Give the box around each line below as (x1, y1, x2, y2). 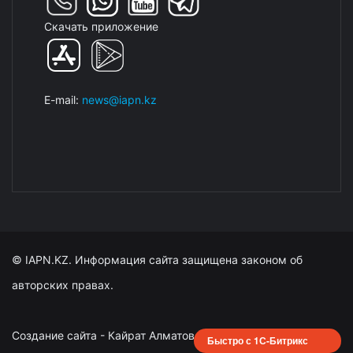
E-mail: (44, 92, 82, 106)
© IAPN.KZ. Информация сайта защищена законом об (12, 253, 303, 267)
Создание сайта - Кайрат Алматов (12, 329, 195, 343)
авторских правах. (12, 278, 113, 292)
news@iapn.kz (82, 92, 157, 106)
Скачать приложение (44, 20, 158, 34)
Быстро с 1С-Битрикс (207, 333, 308, 348)
